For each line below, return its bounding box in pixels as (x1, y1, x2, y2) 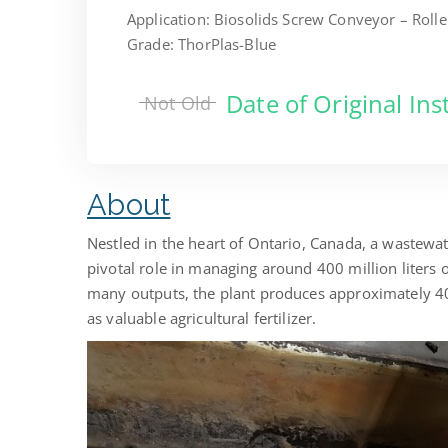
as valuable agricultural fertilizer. (87, 307, 317, 328)
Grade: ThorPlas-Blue (127, 33, 276, 54)
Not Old (144, 91, 212, 116)
